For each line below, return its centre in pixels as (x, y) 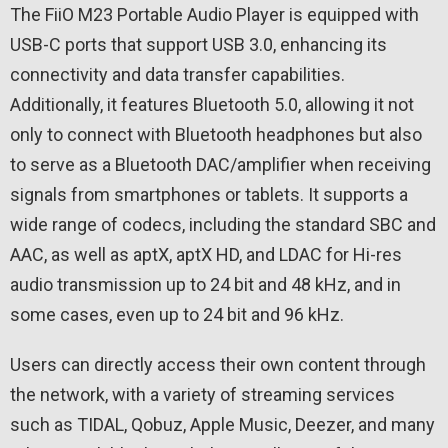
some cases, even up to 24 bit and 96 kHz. (177, 314)
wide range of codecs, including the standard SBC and (223, 224)
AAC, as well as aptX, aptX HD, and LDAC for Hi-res (206, 254)
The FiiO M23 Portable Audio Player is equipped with (214, 14)
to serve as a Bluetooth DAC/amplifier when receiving (220, 164)
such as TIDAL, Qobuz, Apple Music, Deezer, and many (222, 424)
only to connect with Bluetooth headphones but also (216, 134)
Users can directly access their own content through (218, 364)
